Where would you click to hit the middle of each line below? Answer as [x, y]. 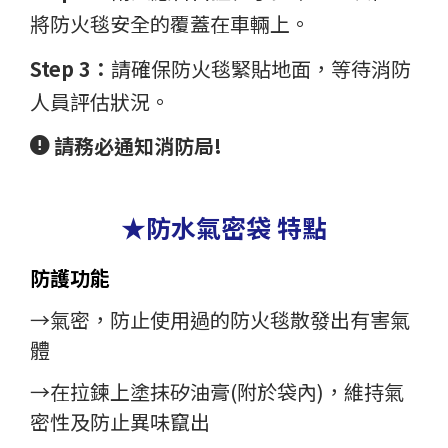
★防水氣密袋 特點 [224, 226]
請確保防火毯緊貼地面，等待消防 [261, 69]
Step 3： [70, 69]
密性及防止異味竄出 [120, 421]
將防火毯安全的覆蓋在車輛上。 [170, 24]
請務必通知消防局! [138, 146]
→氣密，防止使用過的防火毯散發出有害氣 [220, 319]
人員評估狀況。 [100, 102]
